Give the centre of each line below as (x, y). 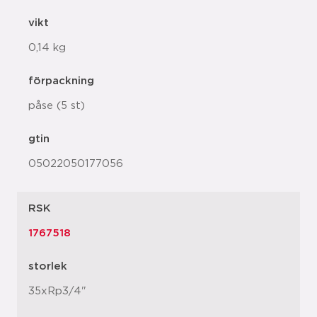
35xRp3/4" (57, 291)
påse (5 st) (57, 106)
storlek (48, 266)
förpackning (61, 81)
